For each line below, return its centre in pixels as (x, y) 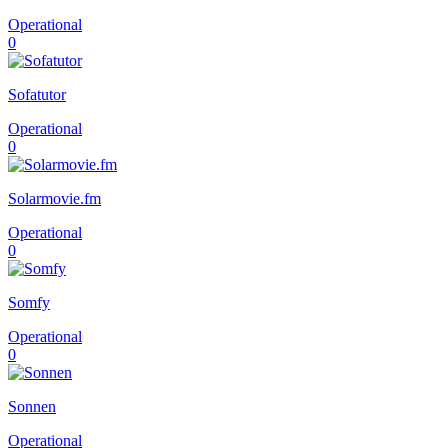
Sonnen (32, 406)
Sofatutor (37, 94)
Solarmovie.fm (54, 198)
